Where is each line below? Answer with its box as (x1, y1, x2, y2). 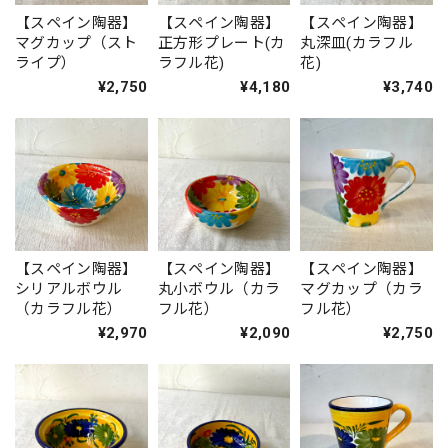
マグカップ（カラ (300, 279, 423, 298)
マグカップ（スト (15, 34, 138, 52)
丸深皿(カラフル (300, 34, 413, 52)
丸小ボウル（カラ (157, 279, 281, 298)
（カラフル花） (15, 299, 123, 318)
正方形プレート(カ (157, 34, 286, 52)
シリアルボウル (15, 279, 123, 298)
